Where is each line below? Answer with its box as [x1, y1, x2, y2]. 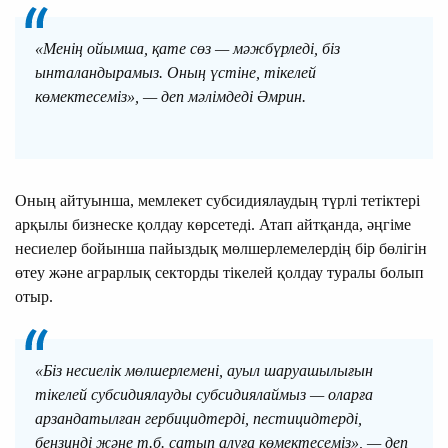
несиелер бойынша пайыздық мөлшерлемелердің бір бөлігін [15, 239, 427, 257]
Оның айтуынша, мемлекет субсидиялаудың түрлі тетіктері [15, 191, 420, 209]
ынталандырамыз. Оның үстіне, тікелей [35, 63, 316, 81]
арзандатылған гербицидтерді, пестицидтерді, [35, 409, 362, 427]
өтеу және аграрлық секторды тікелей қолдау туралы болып [15, 263, 424, 281]
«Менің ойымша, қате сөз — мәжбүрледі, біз [35, 39, 340, 57]
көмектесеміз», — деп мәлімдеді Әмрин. [35, 87, 306, 105]
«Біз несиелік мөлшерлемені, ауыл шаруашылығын [35, 361, 373, 379]
